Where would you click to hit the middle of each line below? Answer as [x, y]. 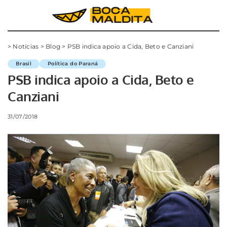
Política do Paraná [73, 64]
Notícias [26, 46]
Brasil [24, 64]
